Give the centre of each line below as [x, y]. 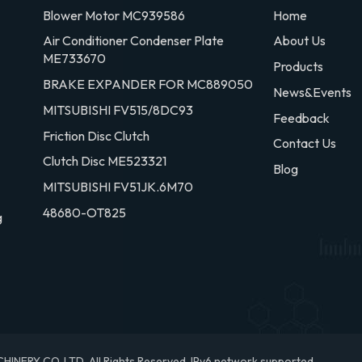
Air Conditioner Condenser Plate [134, 41]
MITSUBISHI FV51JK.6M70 [118, 186]
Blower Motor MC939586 [114, 15]
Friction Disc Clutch [97, 135]
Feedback [301, 118]
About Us [299, 41]
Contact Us [304, 143]
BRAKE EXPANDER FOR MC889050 [148, 84]
